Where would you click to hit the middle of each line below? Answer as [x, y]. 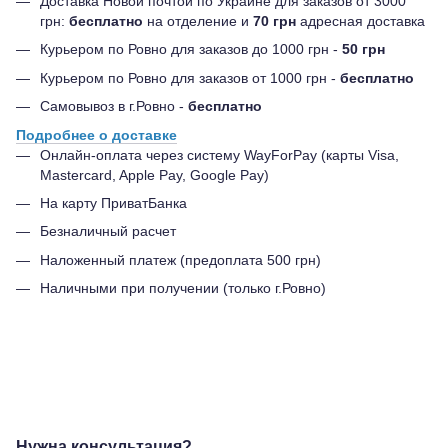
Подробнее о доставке [96, 134]
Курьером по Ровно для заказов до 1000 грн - [191, 49]
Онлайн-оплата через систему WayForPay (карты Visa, [219, 154]
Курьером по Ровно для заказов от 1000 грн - [190, 77]
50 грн [363, 49]
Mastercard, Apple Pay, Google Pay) [154, 174]
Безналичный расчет [108, 231]
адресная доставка [360, 20]
